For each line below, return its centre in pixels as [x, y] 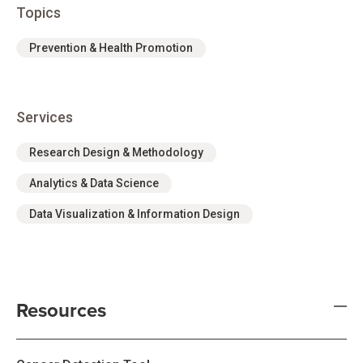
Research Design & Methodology [116, 152]
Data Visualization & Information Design [135, 214]
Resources [61, 311]
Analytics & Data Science [94, 183]
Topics [38, 13]
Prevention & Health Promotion [111, 48]
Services [45, 117]
